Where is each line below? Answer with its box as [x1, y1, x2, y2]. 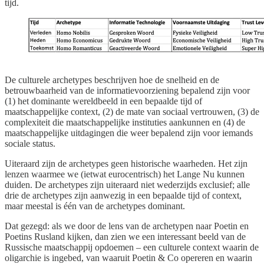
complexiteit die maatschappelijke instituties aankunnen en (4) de [5, 117, 245, 127]
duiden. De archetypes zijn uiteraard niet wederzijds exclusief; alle [5, 179, 250, 190]
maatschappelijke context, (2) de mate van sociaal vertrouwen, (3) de [5, 106, 259, 117]
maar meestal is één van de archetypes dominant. [5, 200, 185, 211]
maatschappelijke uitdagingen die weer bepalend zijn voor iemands [5, 127, 253, 138]
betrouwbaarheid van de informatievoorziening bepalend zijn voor [5, 85, 250, 95]
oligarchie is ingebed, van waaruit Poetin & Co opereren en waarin [5, 252, 252, 263]
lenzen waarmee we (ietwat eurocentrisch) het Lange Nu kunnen [5, 169, 245, 179]
